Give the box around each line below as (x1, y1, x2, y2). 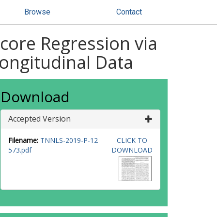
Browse (24, 7, 50, 16)
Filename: (8, 136, 38, 145)
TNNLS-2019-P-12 (40, 136, 98, 145)
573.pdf (8, 145, 31, 155)
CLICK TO (116, 136, 147, 145)
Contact (116, 7, 142, 16)
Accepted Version (8, 113, 71, 124)
